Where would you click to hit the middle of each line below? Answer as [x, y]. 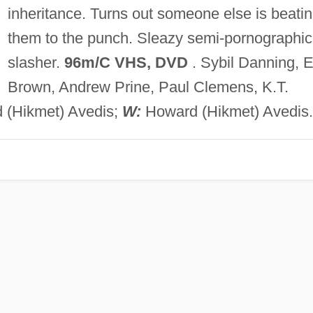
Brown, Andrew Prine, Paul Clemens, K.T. [148, 87]
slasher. [36, 62]
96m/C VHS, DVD [126, 62]
